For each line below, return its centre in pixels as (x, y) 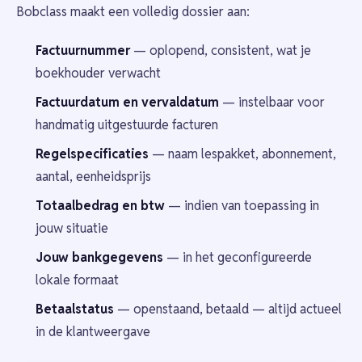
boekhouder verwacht (98, 73)
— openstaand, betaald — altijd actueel (228, 309)
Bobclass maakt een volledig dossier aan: (133, 11)
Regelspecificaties (92, 154)
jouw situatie (72, 228)
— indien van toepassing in (242, 205)
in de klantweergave (93, 331)
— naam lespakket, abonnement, (242, 154)
